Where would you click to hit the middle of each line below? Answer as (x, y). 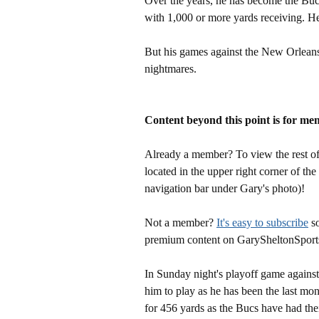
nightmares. (171, 68)
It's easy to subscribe (262, 222)
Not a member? (181, 222)
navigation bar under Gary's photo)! (225, 188)
